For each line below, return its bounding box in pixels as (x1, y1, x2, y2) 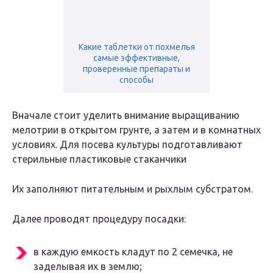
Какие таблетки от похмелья (78, 42, 195, 52)
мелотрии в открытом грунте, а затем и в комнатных (12, 124, 261, 136)
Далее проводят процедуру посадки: (12, 213, 186, 225)
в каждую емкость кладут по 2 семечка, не (34, 246, 233, 258)
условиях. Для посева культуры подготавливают (12, 139, 243, 151)
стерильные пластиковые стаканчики (12, 154, 186, 165)
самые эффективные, (93, 53, 180, 63)
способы (119, 75, 154, 85)
